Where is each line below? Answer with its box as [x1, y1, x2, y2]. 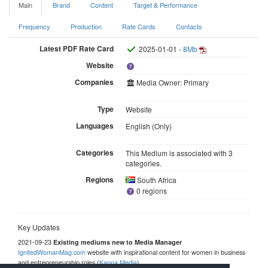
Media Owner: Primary [135, 77, 209, 87]
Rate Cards [122, 21, 156, 31]
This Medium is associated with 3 [126, 147, 233, 158]
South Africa [135, 174, 176, 185]
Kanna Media [99, 257, 137, 267]
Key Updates [18, 222, 60, 233]
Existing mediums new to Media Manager [53, 237, 182, 246]
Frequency [19, 21, 50, 31]
